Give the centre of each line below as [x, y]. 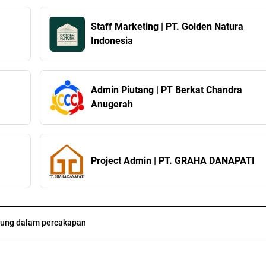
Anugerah [112, 104]
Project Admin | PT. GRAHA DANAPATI [172, 161]
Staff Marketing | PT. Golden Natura [126, 27]
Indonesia [112, 41]
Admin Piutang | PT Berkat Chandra [166, 90]
